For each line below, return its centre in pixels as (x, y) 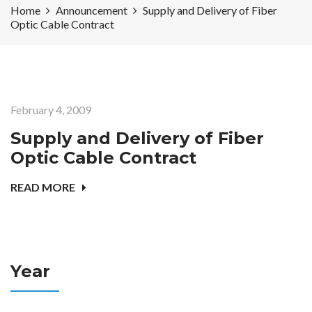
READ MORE (43, 187)
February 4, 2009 (51, 110)
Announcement (92, 10)
